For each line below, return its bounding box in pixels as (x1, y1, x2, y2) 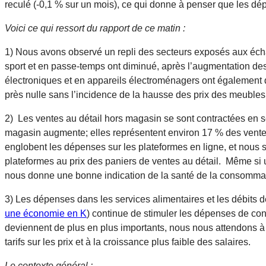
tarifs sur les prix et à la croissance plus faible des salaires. (5, 236, 253, 247)
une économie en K (5, 208, 87, 218)
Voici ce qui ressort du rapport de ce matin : (5, 23, 188, 33)
